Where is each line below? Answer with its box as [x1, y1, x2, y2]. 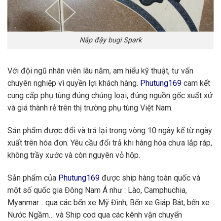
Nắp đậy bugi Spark [79, 36, 142, 45]
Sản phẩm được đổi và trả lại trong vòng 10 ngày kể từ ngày [7, 125, 212, 135]
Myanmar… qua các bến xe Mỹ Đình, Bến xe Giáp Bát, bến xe [7, 197, 210, 207]
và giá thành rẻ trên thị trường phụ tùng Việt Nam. [7, 103, 173, 112]
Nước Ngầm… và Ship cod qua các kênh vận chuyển [7, 210, 182, 220]
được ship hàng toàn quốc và [100, 173, 200, 183]
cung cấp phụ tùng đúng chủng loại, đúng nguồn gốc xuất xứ [7, 90, 213, 100]
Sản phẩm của [7, 173, 58, 183]
